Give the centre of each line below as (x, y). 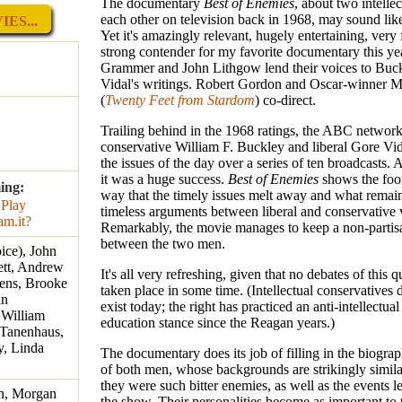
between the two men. (163, 244)
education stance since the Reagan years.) (218, 323)
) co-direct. (285, 100)
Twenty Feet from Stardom (180, 100)
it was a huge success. (164, 179)
